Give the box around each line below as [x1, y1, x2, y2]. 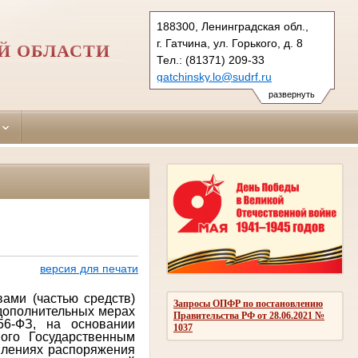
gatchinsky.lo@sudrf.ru [157, 70, 272, 83]
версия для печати [39, 262, 138, 276]
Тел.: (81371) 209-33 [157, 54, 265, 66]
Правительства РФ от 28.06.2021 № [173, 309, 324, 321]
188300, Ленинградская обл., [157, 20, 308, 33]
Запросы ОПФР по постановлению [173, 297, 323, 309]
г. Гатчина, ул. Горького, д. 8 [157, 37, 303, 50]
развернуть [268, 89, 315, 99]
